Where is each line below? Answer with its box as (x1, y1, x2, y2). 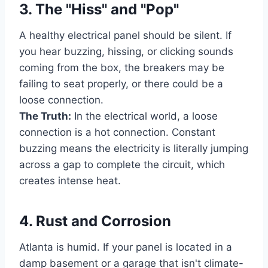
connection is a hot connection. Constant (19, 126, 215, 139)
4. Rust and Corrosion (19, 212, 171, 230)
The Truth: (19, 110, 71, 123)
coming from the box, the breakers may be (19, 62, 224, 74)
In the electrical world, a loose (71, 110, 218, 123)
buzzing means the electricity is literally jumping (19, 142, 248, 155)
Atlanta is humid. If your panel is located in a (19, 241, 232, 254)
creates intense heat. (19, 175, 121, 187)
